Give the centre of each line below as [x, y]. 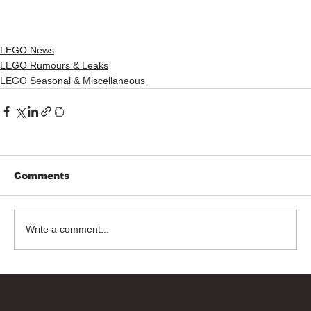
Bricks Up [93, 293]
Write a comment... [67, 229]
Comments [42, 175]
